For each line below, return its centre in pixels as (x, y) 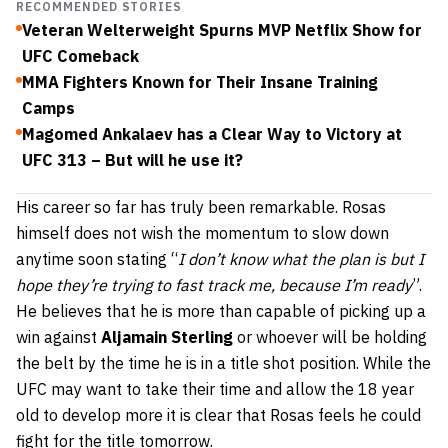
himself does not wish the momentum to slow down (202, 232)
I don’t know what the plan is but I (301, 258)
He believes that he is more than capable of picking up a (221, 310)
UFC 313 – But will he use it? (132, 159)
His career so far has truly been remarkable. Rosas (201, 206)
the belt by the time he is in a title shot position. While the (223, 362)
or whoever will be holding (330, 336)
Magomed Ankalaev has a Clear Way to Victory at (212, 133)
